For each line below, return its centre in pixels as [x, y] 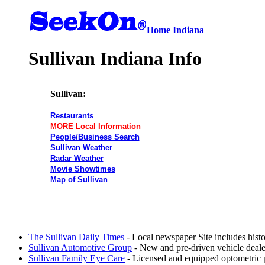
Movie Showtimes [83, 169]
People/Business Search [95, 137]
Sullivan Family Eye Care [77, 258]
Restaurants [72, 115]
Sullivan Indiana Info [115, 59]
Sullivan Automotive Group [80, 247]
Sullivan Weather [81, 147]
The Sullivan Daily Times [76, 237]
